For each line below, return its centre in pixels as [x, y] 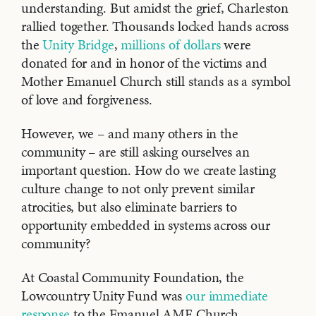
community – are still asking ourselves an [135, 152]
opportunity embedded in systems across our [146, 225]
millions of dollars [171, 45]
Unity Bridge [78, 45]
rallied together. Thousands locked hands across [155, 26]
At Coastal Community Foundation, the [133, 278]
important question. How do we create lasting [148, 170]
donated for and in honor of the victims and [144, 63]
